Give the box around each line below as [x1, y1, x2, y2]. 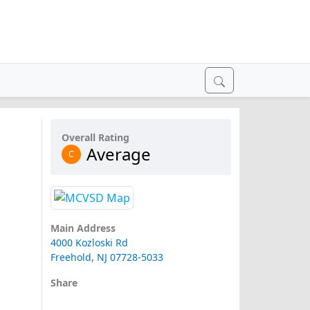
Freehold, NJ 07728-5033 [50, 250, 163, 264]
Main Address [50, 221, 116, 235]
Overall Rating [61, 131, 129, 144]
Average [86, 143, 151, 165]
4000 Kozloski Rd [50, 236, 128, 250]
